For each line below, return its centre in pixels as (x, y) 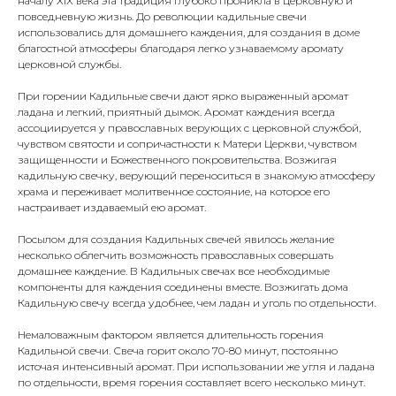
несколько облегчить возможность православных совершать (175, 255)
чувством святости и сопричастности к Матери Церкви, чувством (187, 144)
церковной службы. (69, 65)
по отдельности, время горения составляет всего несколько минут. (191, 383)
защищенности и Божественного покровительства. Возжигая (177, 160)
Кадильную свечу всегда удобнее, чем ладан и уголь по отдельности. (197, 303)
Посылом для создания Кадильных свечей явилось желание (176, 240)
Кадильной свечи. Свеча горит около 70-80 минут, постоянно (178, 351)
